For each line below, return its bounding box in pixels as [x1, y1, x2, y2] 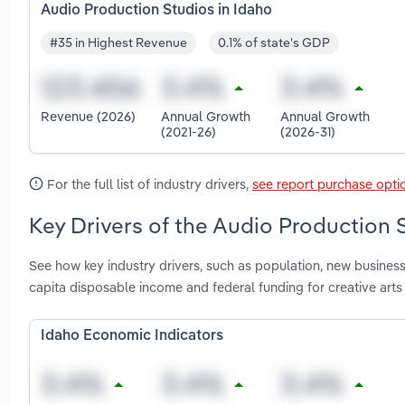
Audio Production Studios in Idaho [41, 3, 272, 18]
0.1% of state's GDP [218, 34, 330, 52]
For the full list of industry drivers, [43, 174, 252, 193]
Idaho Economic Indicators [41, 329, 223, 344]
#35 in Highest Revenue [50, 34, 187, 52]
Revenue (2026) [41, 108, 136, 126]
